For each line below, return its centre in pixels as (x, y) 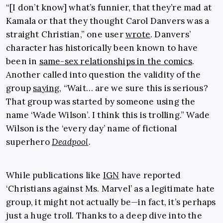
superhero (29, 142)
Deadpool (70, 142)
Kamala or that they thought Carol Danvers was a (108, 21)
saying (46, 88)
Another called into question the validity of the (104, 75)
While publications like (55, 175)
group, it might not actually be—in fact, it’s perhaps (111, 202)
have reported (150, 175)
